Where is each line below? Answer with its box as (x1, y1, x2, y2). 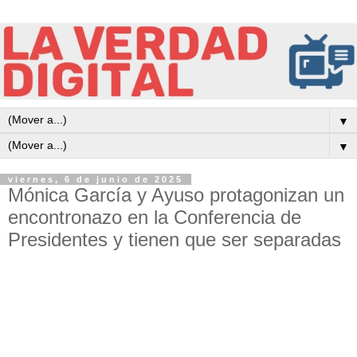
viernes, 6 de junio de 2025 (8, 174, 183, 184)
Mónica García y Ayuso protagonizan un (8, 183, 344, 206)
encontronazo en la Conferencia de (8, 206, 301, 228)
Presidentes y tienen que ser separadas (8, 228, 341, 250)
